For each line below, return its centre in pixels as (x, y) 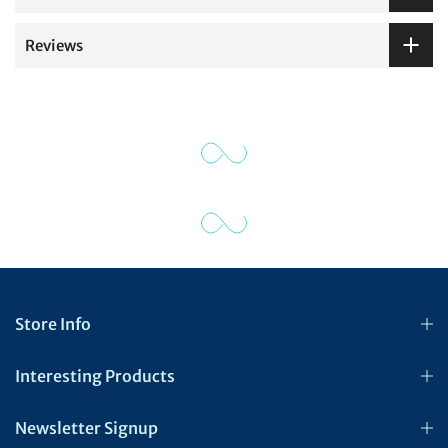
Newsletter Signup (86, 427)
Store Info (53, 323)
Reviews (54, 45)
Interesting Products (95, 375)
